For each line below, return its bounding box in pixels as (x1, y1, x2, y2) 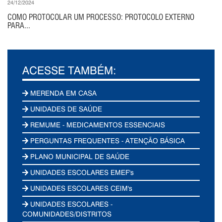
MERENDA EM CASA (28, 88, 97, 98)
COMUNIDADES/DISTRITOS (22, 209, 111, 219)
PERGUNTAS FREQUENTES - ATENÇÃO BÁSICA (28, 135, 185, 145)
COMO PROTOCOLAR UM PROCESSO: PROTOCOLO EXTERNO (7, 12, 194, 22)
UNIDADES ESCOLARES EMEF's (28, 167, 134, 177)
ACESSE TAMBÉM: (22, 62, 116, 77)
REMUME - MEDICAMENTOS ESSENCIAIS (28, 119, 166, 129)
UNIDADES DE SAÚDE (28, 104, 103, 113)
